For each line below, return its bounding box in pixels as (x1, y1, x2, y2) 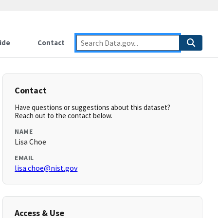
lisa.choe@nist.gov (15, 163, 78, 173)
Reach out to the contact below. (15, 111, 113, 120)
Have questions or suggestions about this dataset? (15, 103, 171, 112)
